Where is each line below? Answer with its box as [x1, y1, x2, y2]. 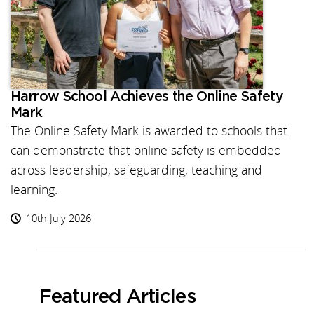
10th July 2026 [26, 212, 91, 226]
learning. [11, 182, 57, 198]
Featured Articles [39, 286, 196, 307]
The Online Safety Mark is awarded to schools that [11, 123, 287, 139]
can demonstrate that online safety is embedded [11, 142, 282, 159]
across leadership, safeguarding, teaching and [11, 162, 262, 179]
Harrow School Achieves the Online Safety [11, 90, 284, 104]
